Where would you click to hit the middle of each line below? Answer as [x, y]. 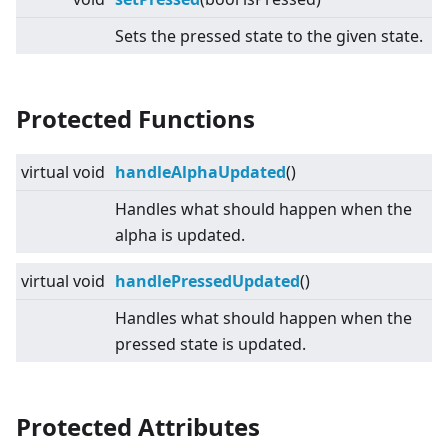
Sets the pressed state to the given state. [269, 36]
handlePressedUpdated [207, 281]
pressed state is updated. [210, 344]
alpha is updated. [180, 235]
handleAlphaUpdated [200, 172]
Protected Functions [135, 119]
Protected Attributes [138, 427]
